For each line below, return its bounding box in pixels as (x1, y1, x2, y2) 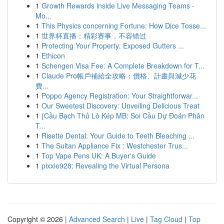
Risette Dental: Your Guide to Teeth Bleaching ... (41, 130, 194, 140)
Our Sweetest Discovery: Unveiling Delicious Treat (41, 100, 199, 110)
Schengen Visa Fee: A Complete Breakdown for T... (41, 60, 204, 70)
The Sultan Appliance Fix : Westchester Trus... (41, 140, 188, 150)
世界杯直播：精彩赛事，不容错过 (41, 30, 146, 40)
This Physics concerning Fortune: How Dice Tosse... (41, 20, 206, 30)
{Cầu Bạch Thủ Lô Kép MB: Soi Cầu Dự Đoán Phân (41, 110, 204, 120)
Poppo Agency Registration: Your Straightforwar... (41, 90, 198, 100)
